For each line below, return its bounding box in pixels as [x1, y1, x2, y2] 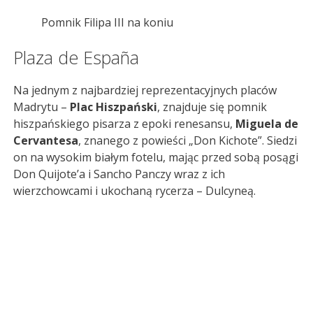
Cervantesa [13, 133, 78, 149]
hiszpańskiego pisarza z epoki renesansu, [13, 116, 235, 132]
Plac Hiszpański [70, 99, 157, 115]
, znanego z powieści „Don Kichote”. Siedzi [78, 133, 297, 149]
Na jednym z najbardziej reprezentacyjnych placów [13, 82, 277, 99]
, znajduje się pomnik [157, 99, 267, 115]
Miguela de [235, 116, 298, 132]
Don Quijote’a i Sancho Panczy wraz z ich [13, 166, 225, 182]
